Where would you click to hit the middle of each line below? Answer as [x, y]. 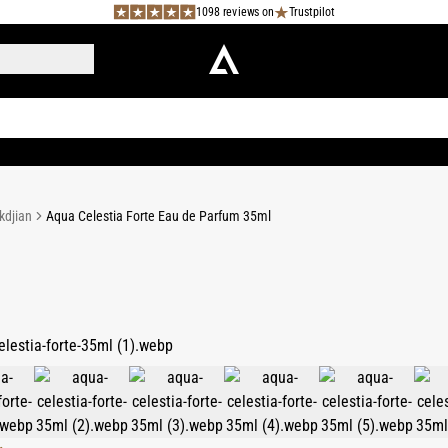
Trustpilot [311, 11]
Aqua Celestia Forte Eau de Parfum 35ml [158, 216]
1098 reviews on [235, 11]
